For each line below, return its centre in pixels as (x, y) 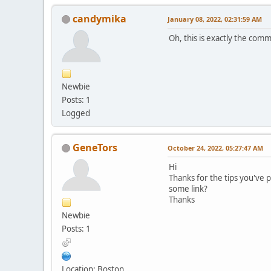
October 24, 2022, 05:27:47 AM (215, 148)
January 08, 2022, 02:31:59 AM (215, 19)
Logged (76, 113)
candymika (100, 18)
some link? (188, 188)
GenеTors (95, 147)
